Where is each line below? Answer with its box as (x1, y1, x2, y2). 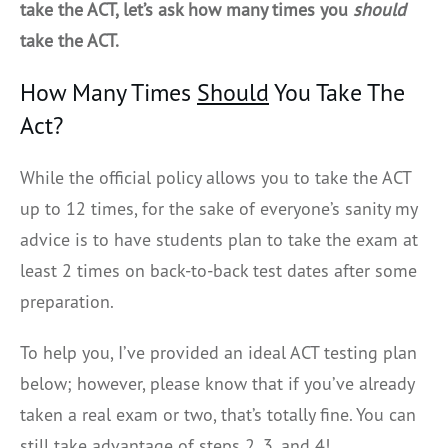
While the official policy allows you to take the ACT (20, 165, 411, 189)
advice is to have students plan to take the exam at (20, 227, 418, 251)
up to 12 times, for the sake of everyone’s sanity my (20, 196, 417, 220)
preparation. (20, 289, 114, 313)
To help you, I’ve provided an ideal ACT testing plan (20, 340, 417, 364)
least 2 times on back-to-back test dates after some (20, 258, 417, 282)
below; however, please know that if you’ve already (20, 371, 414, 395)
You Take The (269, 76, 405, 108)
